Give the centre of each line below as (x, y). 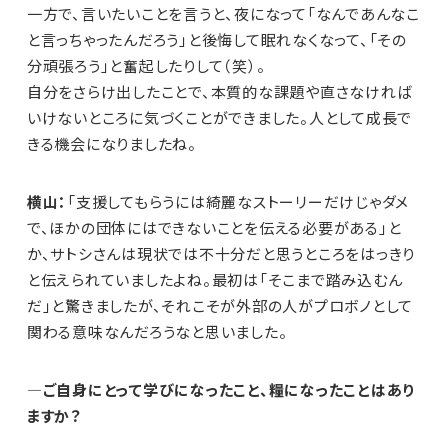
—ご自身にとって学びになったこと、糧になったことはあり (221, 390)
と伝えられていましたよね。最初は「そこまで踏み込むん (214, 280)
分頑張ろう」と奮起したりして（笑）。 (146, 66)
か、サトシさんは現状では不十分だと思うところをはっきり (221, 254)
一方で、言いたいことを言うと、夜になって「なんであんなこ (223, 14)
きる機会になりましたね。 (111, 144)
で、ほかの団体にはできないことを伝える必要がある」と (214, 228)
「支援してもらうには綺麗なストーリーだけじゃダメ (238, 202)
